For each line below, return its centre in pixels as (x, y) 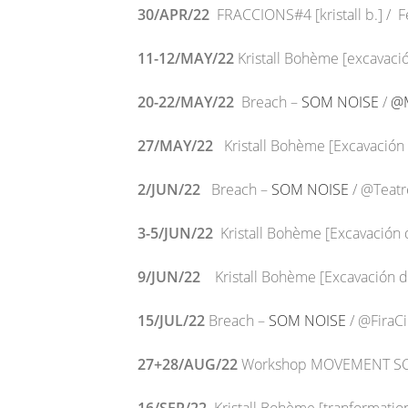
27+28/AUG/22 (189, 364)
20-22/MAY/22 (189, 102)
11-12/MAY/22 (188, 58)
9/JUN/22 (176, 277)
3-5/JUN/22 (179, 233)
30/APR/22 (177, 15)
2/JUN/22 (173, 189)
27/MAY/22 (181, 146)
